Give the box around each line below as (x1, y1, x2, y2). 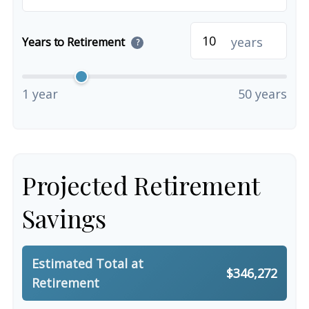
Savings (22, 201, 106, 235)
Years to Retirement (22, 34, 128, 50)
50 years (238, 85, 287, 102)
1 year (22, 85, 58, 102)
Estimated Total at (32, 255, 143, 272)
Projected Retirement (22, 168, 259, 201)
